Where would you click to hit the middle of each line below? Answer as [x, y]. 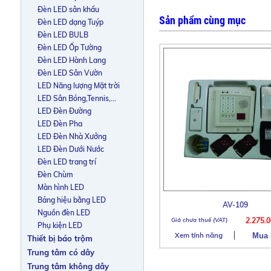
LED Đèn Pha [60, 124]
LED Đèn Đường [64, 111]
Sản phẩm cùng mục [203, 21]
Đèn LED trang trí [67, 162]
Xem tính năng [199, 236]
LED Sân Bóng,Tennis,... [77, 98]
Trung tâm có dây [60, 252]
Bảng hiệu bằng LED [71, 200]
